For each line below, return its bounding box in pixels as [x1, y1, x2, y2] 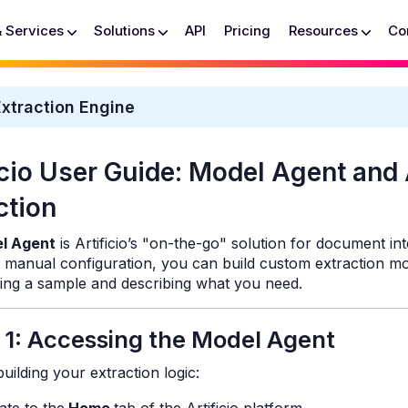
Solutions [94, 22, 156, 39]
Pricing [224, 22, 271, 39]
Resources [289, 22, 359, 39]
